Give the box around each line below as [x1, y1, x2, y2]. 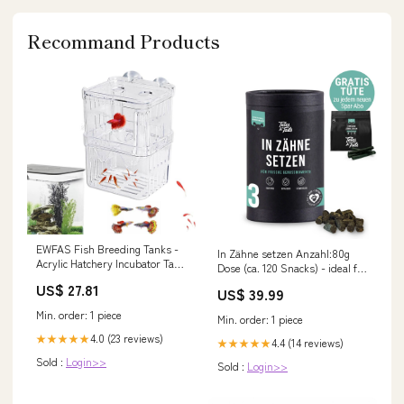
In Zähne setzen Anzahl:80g [217, 244, 350, 261]
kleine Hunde [217, 273, 280, 289]
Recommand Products [27, 27, 220, 54]
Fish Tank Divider [36, 270, 119, 286]
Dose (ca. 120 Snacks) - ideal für [217, 259, 368, 275]
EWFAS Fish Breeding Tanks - [36, 241, 179, 257]
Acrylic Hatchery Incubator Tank [36, 255, 186, 271]
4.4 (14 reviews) [271, 334, 344, 350]
